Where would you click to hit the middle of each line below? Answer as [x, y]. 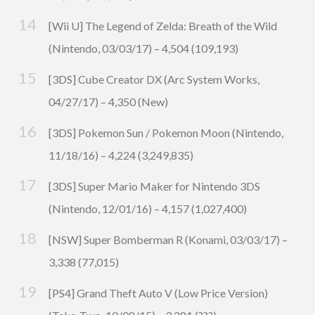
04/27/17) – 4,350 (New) [108, 102]
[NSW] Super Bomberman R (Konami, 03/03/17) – [168, 240]
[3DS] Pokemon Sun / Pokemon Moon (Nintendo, [166, 133]
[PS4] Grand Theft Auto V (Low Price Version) [158, 293]
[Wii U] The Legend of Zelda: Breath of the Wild [163, 26]
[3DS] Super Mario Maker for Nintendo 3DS [154, 186]
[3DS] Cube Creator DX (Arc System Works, [154, 79]
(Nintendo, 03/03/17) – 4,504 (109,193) [143, 49]
